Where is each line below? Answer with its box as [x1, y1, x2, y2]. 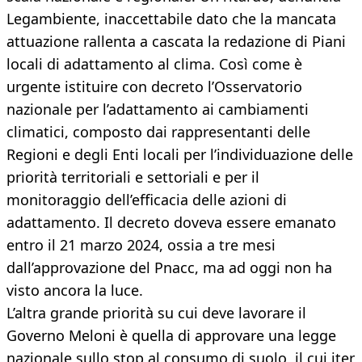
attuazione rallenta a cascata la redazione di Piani [6, 32, 346, 52]
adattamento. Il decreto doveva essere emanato [6, 213, 336, 233]
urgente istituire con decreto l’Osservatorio [6, 77, 302, 97]
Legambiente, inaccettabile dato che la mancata [6, 9, 336, 29]
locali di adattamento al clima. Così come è [6, 54, 302, 74]
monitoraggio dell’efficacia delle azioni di [6, 190, 287, 210]
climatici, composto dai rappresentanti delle [6, 122, 310, 142]
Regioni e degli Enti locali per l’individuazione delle [6, 145, 353, 165]
